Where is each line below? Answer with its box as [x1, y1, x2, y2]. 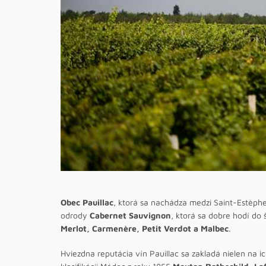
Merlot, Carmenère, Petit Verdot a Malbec [61, 223, 229, 234]
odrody [61, 210, 90, 221]
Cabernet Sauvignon [90, 210, 171, 221]
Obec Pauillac [61, 197, 113, 208]
